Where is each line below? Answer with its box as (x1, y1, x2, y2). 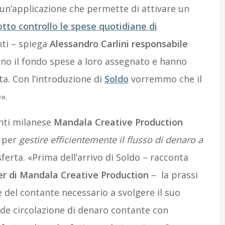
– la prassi (148, 169, 198, 181)
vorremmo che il (128, 73, 202, 85)
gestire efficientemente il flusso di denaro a (19, 134, 203, 146)
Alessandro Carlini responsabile (49, 38, 188, 50)
